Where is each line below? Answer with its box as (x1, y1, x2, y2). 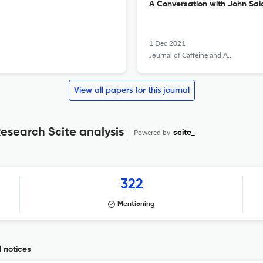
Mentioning (117, 201, 155, 208)
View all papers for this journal (73, 86, 190, 95)
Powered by (134, 128, 172, 137)
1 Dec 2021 (149, 39, 186, 48)
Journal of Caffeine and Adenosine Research (149, 50, 228, 59)
